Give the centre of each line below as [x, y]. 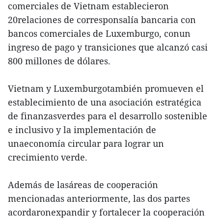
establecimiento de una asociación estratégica [105, 102]
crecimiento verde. [48, 157]
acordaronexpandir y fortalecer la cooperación [106, 212]
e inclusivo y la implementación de [82, 130]
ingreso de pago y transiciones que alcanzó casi [108, 47]
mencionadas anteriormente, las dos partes [99, 198]
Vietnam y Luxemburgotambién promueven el [106, 88]
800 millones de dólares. [59, 61]
